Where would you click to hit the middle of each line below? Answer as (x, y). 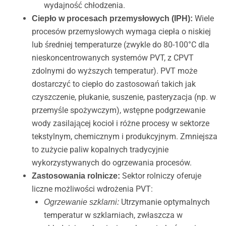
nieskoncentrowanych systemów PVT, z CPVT (112, 58)
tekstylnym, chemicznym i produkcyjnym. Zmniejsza (124, 137)
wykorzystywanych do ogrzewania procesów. (111, 163)
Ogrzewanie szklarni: (81, 202)
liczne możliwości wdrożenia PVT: (92, 189)
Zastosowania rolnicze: (76, 176)
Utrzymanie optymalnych (164, 202)
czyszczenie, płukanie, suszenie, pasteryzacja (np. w (124, 97)
